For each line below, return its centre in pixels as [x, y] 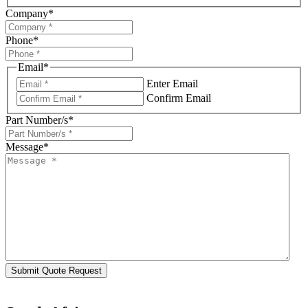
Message [24, 147]
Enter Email [172, 84]
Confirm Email [179, 98]
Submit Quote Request [56, 271]
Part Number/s [37, 120]
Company [27, 13]
